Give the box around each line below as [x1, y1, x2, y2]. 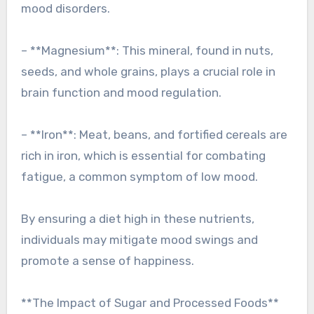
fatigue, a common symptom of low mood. [20, 170, 258, 184]
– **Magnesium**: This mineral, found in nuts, [20, 43, 273, 58]
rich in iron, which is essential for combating [20, 149, 266, 163]
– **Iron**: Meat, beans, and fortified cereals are [20, 128, 287, 142]
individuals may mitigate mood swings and [20, 233, 258, 247]
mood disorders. [20, 1, 110, 16]
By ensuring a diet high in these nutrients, [20, 212, 254, 226]
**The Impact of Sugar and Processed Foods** [20, 296, 279, 310]
